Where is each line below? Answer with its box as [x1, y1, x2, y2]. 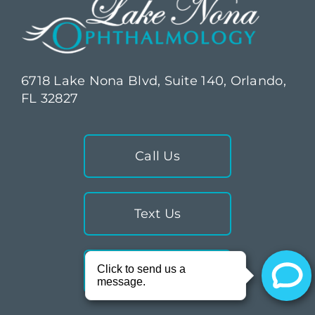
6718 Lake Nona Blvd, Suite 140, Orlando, [20, 73, 286, 89]
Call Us [135, 148, 180, 165]
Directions [124, 264, 191, 280]
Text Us [134, 206, 181, 222]
